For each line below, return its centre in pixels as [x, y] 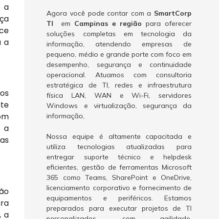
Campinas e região [108, 23]
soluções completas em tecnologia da [119, 34]
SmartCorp [173, 13]
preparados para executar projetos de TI [119, 208]
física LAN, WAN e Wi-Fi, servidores [119, 95]
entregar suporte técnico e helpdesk [119, 157]
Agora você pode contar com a [100, 13]
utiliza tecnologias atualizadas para [119, 147]
